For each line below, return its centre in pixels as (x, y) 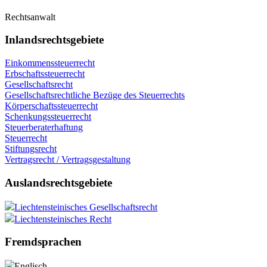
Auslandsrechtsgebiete (58, 182)
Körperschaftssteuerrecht (51, 106)
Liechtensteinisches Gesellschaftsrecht (86, 207)
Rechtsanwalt (30, 17)
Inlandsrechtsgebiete (54, 40)
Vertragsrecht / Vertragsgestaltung (68, 160)
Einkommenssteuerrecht (50, 63)
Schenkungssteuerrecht (48, 117)
